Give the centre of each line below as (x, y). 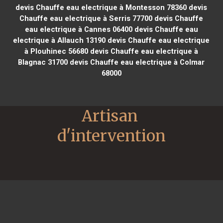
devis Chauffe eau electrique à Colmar (136, 62)
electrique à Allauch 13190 (59, 40)
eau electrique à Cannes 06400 (78, 29)
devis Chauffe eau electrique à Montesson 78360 (101, 7)
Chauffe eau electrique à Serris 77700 (86, 18)
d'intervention (111, 136)
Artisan (110, 116)
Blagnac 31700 (43, 62)
